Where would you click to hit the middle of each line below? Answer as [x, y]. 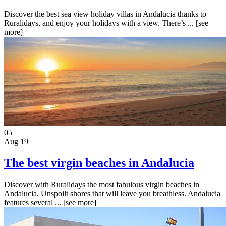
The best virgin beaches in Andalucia [99, 163]
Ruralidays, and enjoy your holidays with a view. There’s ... [100, 23]
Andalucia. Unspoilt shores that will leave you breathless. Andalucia [112, 193]
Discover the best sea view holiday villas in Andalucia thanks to [105, 14]
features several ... [34, 202]
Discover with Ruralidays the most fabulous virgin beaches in [102, 184]
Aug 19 [16, 142]
